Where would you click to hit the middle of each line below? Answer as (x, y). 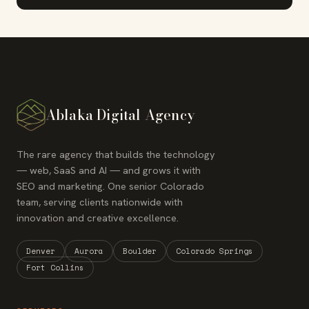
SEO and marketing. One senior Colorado (110, 186)
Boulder (140, 251)
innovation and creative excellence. (98, 217)
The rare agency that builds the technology (116, 154)
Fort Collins (55, 267)
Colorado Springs (215, 251)
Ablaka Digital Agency (120, 115)
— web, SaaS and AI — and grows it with (109, 170)
